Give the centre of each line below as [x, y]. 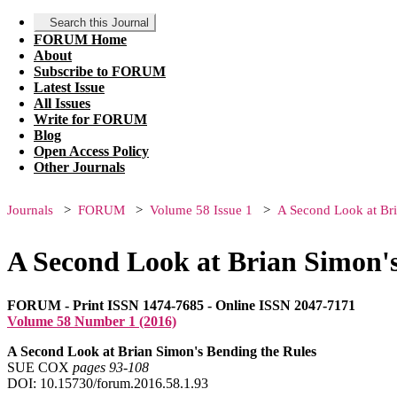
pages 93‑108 [111, 367]
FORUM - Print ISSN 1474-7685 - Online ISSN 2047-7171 [181, 305]
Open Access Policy [91, 151]
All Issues [62, 103]
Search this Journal [99, 23]
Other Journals [79, 167]
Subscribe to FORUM [100, 71]
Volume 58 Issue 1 [201, 210]
